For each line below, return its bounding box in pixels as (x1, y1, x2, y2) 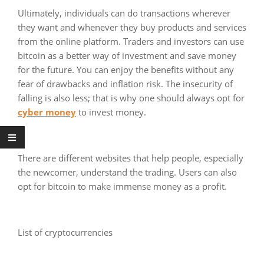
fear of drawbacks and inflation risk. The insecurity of (18, 77, 233, 90)
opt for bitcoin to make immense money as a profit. (18, 180, 227, 192)
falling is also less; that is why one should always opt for (18, 91, 245, 104)
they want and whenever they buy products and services (18, 21, 246, 33)
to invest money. (76, 105, 146, 118)
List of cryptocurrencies (18, 226, 113, 238)
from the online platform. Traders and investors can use (18, 35, 244, 47)
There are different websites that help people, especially (18, 151, 243, 164)
